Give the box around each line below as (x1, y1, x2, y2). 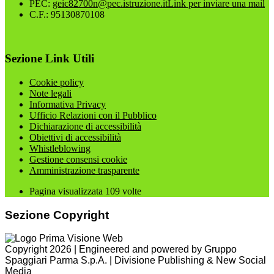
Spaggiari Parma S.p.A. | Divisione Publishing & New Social (5, 255, 266, 266)
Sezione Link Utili (5, 52, 94, 65)
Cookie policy (29, 77, 84, 87)
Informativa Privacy (29, 99, 106, 109)
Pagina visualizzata (29, 186, 105, 196)
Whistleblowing (29, 143, 91, 154)
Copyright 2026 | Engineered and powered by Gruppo (5, 244, 237, 255)
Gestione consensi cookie (29, 154, 127, 165)
